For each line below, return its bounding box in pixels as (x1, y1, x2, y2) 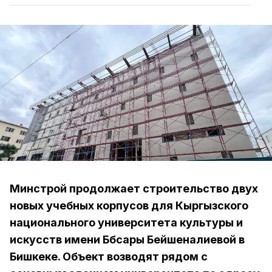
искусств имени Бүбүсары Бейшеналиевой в (10, 233, 245, 246)
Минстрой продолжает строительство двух (10, 182, 258, 195)
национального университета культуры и (10, 216, 243, 229)
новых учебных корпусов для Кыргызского (10, 199, 248, 212)
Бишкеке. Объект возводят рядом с (10, 250, 208, 263)
